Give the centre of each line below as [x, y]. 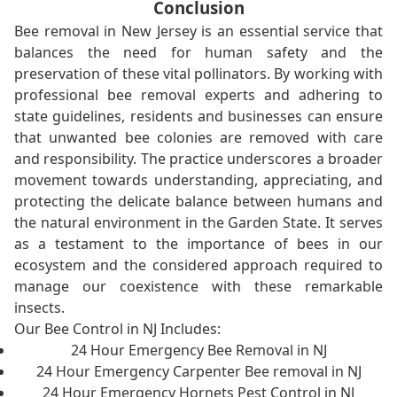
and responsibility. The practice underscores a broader [198, 159]
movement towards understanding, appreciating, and [198, 180]
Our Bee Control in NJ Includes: [117, 329]
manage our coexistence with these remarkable [198, 287]
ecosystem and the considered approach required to [198, 265]
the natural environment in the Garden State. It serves [198, 223]
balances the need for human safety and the [198, 53]
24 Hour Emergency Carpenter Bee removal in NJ [198, 372]
